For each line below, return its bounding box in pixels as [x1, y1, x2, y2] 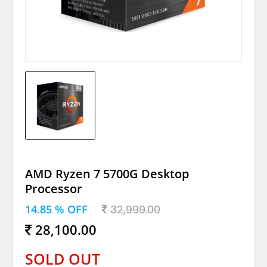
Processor [24, 180, 82, 197]
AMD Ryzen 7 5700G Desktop [24, 165, 189, 182]
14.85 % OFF [24, 201, 88, 216]
